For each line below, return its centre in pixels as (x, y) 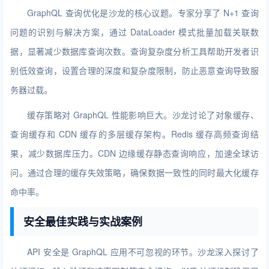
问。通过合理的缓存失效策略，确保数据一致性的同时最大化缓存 (134, 172)
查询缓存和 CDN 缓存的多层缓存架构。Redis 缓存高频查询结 (134, 134)
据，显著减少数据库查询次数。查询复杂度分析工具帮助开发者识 (134, 51)
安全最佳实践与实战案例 (83, 222)
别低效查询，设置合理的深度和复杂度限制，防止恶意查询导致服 (134, 70)
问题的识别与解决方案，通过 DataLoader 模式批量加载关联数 (134, 32)
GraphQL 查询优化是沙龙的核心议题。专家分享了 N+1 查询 (143, 13)
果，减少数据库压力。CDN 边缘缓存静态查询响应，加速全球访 (134, 153)
